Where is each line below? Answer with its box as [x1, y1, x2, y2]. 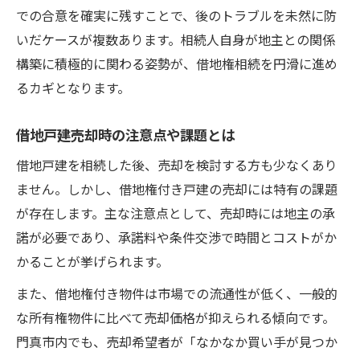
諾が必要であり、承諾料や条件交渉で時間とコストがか [16, 227, 337, 247]
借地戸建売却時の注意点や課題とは [16, 123, 235, 145]
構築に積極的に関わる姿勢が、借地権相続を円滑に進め [16, 53, 337, 73]
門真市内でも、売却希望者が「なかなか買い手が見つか [16, 331, 337, 351]
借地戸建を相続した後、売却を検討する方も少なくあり [16, 154, 337, 174]
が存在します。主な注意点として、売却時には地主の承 [16, 202, 335, 223]
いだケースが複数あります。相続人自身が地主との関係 [16, 29, 335, 49]
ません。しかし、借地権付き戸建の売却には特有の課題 [16, 178, 337, 198]
